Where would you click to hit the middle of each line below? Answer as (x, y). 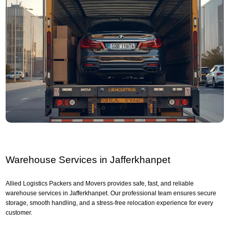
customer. (19, 213)
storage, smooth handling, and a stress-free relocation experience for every (109, 203)
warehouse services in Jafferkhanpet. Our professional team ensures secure (111, 193)
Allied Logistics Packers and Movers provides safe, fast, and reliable (99, 184)
